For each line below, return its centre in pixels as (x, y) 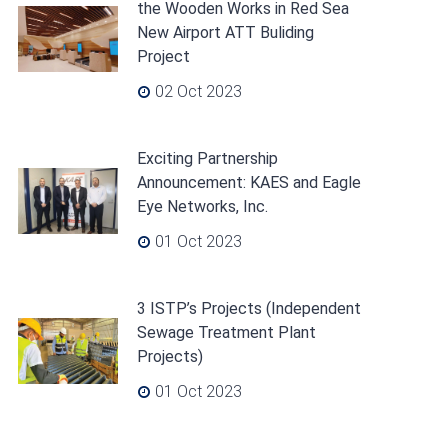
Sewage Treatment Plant (226, 332)
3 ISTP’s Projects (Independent (248, 308)
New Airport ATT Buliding (225, 32)
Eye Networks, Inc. (202, 206)
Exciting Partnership (207, 158)
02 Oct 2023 (196, 91)
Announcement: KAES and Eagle (248, 182)
